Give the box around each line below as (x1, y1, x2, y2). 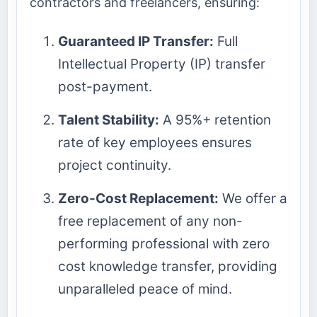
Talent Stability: (58, 111, 159, 128)
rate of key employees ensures (58, 134, 252, 151)
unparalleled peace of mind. (58, 280, 232, 297)
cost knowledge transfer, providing (58, 258, 277, 275)
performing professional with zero (58, 235, 270, 252)
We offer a (219, 190, 287, 207)
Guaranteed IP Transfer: (58, 33, 214, 50)
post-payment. (58, 78, 152, 95)
